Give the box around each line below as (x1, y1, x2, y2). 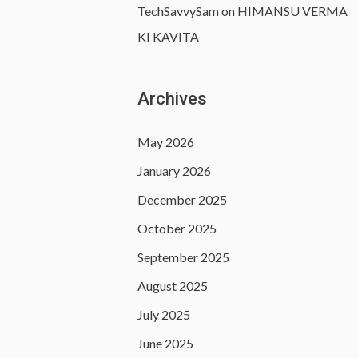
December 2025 (137, 192, 227, 208)
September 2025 (137, 249, 229, 265)
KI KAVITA (137, 29, 199, 45)
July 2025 (137, 307, 190, 323)
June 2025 (137, 336, 193, 352)
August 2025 (137, 278, 208, 294)
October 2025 (137, 221, 217, 237)
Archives (137, 89, 207, 109)
